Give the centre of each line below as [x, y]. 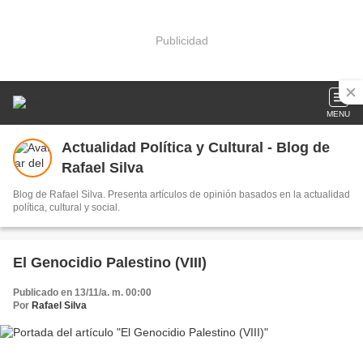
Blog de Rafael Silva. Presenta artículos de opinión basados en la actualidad [181, 194]
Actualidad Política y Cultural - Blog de [196, 147]
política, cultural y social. [66, 207]
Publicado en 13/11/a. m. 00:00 [82, 293]
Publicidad [181, 40]
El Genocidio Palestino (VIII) [110, 263]
